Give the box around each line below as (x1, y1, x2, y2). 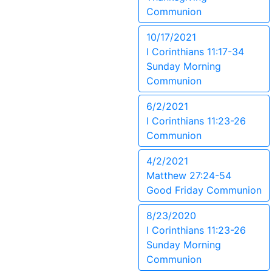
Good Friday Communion (146, 184, 262, 196)
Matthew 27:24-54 (146, 169, 231, 182)
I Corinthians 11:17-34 (146, 46, 244, 58)
